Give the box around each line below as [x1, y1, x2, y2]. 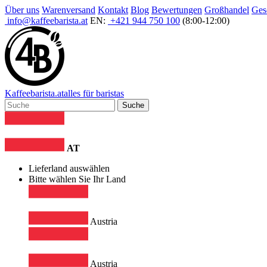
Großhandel [204, 5, 249, 15]
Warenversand [42, 5, 95, 15]
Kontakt [98, 5, 128, 15]
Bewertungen [151, 5, 202, 15]
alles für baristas [64, 88, 124, 98]
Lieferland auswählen [29, 163, 110, 173]
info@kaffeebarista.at [5, 15, 88, 26]
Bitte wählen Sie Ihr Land [29, 174, 126, 184]
